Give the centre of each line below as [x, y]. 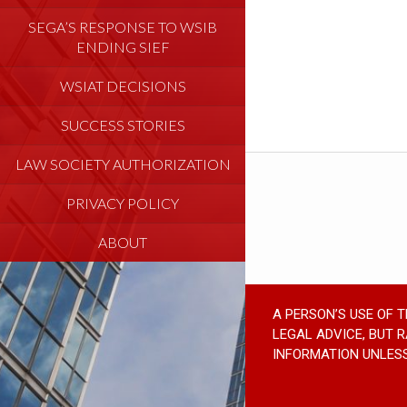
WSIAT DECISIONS [123, 85]
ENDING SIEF [123, 46]
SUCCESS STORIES [123, 124]
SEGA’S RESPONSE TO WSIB [123, 26]
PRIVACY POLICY [123, 203]
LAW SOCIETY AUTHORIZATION [123, 164]
